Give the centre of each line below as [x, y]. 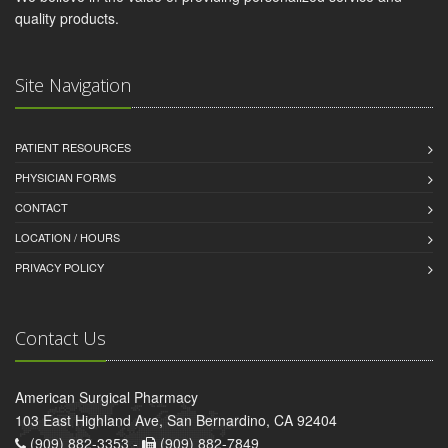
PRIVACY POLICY [59, 267]
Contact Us [60, 338]
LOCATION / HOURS [67, 237]
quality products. [67, 18]
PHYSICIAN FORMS [65, 177]
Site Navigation [73, 85]
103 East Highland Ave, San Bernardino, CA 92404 [176, 420]
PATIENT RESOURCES [73, 147]
